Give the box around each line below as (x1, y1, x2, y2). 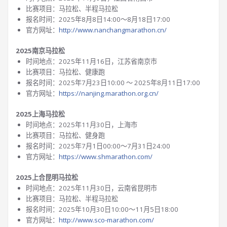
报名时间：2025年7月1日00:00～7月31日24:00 (26, 141, 170, 150)
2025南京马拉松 (16, 46, 65, 55)
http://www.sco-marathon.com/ (59, 215, 154, 224)
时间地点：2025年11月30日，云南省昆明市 (26, 183, 157, 193)
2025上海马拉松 (16, 109, 65, 119)
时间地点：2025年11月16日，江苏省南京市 (26, 57, 157, 66)
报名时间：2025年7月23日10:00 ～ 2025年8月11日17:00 (26, 78, 200, 87)
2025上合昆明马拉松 (16, 173, 78, 182)
